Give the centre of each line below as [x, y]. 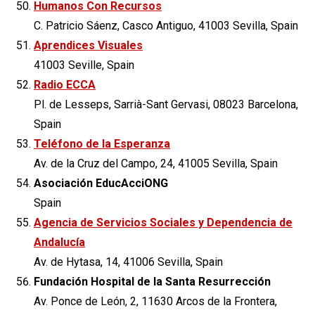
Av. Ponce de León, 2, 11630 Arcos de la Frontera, [155, 301]
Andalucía [59, 242]
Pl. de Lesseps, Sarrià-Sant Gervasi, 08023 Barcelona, [166, 104]
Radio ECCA [65, 84]
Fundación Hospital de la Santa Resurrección [152, 281]
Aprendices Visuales [88, 45]
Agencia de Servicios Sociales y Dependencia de [163, 222]
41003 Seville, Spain [84, 65]
